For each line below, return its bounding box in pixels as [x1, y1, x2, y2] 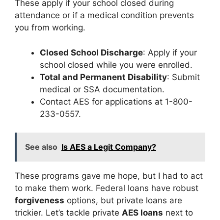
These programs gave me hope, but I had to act [15, 171, 203, 181]
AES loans [122, 208, 163, 218]
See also [25, 142, 57, 152]
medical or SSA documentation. [40, 84, 165, 94]
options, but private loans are [64, 195, 182, 205]
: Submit [167, 72, 200, 82]
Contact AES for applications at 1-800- [40, 96, 192, 107]
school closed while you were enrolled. [40, 59, 192, 70]
